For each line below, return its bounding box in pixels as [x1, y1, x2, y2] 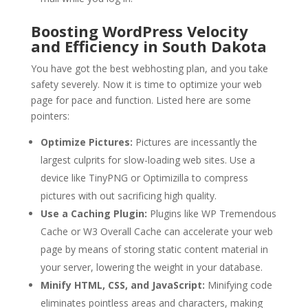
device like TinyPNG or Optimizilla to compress [40, 171, 248, 185]
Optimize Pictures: [40, 135, 133, 149]
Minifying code [204, 278, 272, 292]
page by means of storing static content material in [40, 243, 268, 256]
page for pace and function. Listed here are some [30, 93, 251, 107]
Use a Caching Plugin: [40, 207, 147, 221]
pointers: [30, 109, 69, 123]
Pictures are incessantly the [132, 135, 257, 149]
